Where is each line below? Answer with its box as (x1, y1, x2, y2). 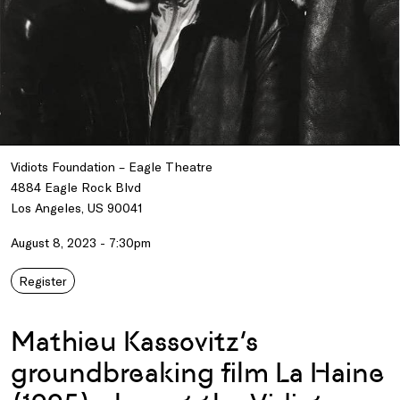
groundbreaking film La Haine (11, 356, 385, 390)
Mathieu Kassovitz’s (11, 325, 258, 359)
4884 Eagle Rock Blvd (11, 179, 141, 196)
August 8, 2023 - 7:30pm (11, 235, 151, 251)
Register (19, 273, 67, 289)
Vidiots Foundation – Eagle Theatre (11, 159, 212, 175)
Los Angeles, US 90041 (11, 200, 143, 216)
